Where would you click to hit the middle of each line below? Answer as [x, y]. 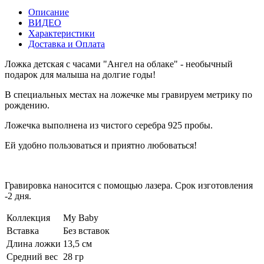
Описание [49, 12]
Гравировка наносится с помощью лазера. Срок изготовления [129, 186]
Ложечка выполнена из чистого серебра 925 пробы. [110, 126]
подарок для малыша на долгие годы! [80, 75]
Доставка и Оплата [67, 44]
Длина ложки [34, 244]
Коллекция [28, 218]
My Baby [81, 218]
